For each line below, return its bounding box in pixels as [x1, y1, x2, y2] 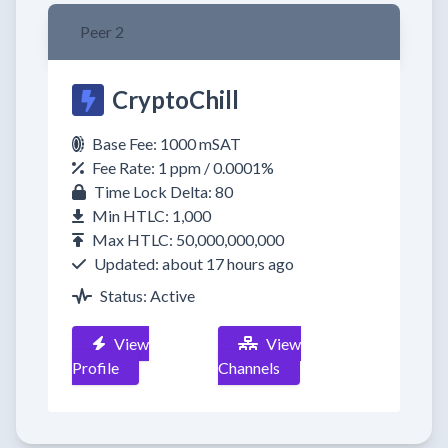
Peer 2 [80, 22, 124, 41]
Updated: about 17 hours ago [94, 254, 294, 273]
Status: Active [100, 286, 195, 305]
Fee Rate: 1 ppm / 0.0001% [92, 158, 274, 177]
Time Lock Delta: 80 [94, 182, 233, 201]
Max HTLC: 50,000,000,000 [92, 230, 284, 249]
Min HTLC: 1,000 [92, 206, 211, 225]
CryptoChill [112, 85, 239, 114]
